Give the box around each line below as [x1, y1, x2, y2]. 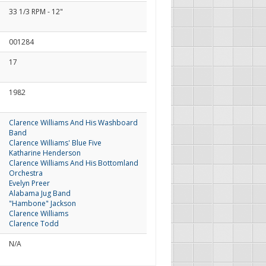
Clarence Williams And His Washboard [8, 118, 138, 128]
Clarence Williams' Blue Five [8, 138, 102, 148]
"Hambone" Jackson [8, 198, 76, 208]
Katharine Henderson [8, 148, 81, 158]
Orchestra [8, 168, 43, 178]
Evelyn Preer [8, 178, 50, 188]
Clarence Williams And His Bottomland [8, 158, 138, 168]
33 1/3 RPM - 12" [8, 7, 63, 17]
